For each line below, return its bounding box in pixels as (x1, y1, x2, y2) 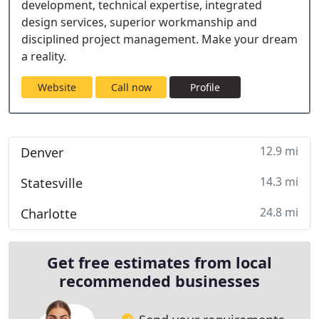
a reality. (21, 48, 66, 64)
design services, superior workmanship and (21, 14, 257, 30)
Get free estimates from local (47, 252, 272, 273)
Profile (190, 80, 220, 94)
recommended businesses (59, 271, 260, 291)
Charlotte (21, 205, 77, 222)
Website (38, 80, 76, 94)
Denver (21, 144, 63, 161)
